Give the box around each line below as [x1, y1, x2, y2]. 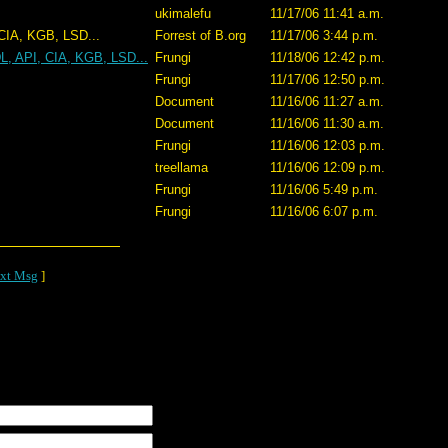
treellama [155, 160, 208, 175]
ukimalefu [155, 6, 211, 21]
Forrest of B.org [155, 28, 246, 43]
